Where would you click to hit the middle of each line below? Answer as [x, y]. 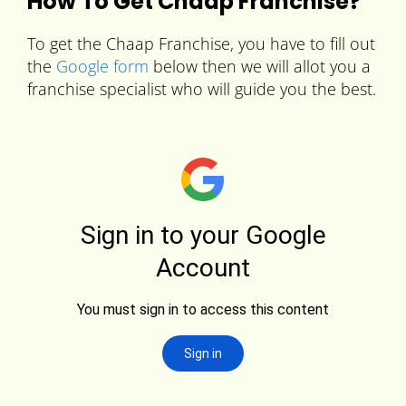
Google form [102, 67]
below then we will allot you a [260, 67]
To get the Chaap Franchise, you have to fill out [201, 44]
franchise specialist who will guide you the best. [202, 89]
